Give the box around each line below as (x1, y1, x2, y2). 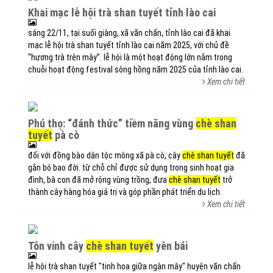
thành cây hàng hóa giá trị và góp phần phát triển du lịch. (28, 187, 222, 197)
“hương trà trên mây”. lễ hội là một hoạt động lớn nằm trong (28, 52, 232, 62)
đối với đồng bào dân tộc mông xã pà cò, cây (28, 151, 182, 160)
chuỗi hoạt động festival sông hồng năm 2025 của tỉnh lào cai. (28, 65, 243, 74)
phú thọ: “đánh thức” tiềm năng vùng (34, 117, 196, 130)
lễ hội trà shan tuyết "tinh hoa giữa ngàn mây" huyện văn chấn (28, 261, 241, 271)
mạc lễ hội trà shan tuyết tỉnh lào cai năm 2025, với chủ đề (28, 40, 229, 50)
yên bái (154, 239, 188, 252)
